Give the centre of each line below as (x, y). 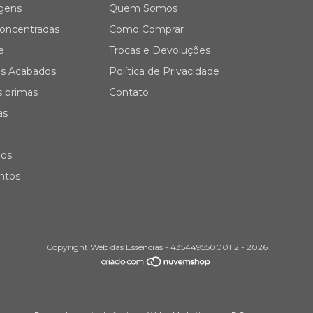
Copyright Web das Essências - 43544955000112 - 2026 (156, 247)
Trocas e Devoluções (160, 50)
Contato (129, 92)
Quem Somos (143, 8)
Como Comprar (146, 29)
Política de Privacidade (164, 71)
